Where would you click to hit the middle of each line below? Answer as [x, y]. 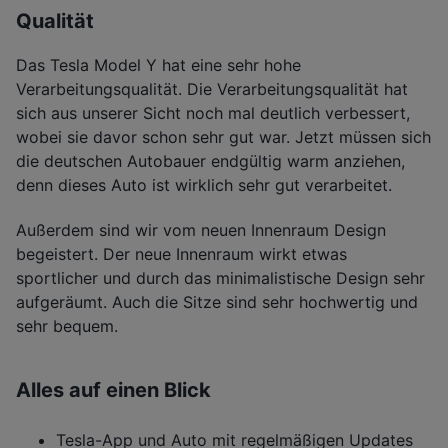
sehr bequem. [67, 325]
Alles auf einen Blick [113, 389]
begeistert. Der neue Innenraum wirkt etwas [181, 253]
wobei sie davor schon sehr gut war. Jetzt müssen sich [223, 137]
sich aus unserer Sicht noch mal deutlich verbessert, [213, 113]
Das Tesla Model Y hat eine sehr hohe [158, 65]
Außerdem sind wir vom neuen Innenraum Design [201, 229]
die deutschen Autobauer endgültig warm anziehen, [210, 161]
